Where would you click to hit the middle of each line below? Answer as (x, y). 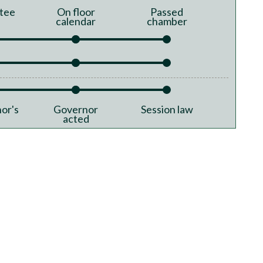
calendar (76, 21)
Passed (167, 11)
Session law (167, 109)
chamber (167, 21)
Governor (76, 109)
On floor (76, 11)
